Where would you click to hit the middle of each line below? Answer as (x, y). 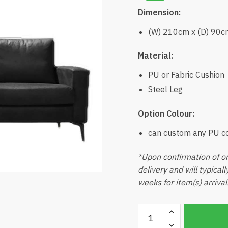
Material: (155, 56)
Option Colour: (166, 113)
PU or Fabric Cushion (186, 75)
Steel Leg (165, 89)
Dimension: (159, 12)
